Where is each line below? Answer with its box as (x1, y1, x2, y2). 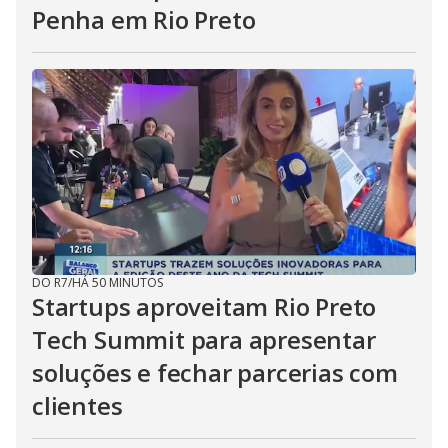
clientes (32, 389, 123, 422)
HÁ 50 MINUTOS (72, 274, 163, 291)
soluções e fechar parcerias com (32, 356, 398, 389)
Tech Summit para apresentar (32, 323, 376, 356)
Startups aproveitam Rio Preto (32, 290, 377, 323)
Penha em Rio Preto (32, 3, 256, 36)
